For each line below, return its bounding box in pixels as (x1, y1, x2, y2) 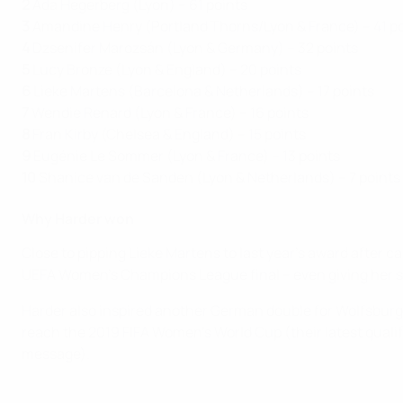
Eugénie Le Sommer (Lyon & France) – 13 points (31, 146, 340, 166)
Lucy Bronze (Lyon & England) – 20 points (30, 59, 301, 80)
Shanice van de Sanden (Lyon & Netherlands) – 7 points (36, 167, 400, 188)
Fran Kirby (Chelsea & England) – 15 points (30, 124, 306, 145)
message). (22, 344, 90, 364)
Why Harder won (22, 209, 134, 229)
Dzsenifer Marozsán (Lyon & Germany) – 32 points (30, 38, 358, 58)
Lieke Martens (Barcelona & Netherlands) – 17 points (31, 81, 374, 102)
